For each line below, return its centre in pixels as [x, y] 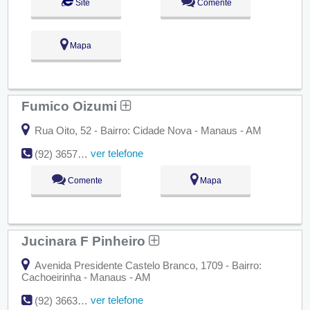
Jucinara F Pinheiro [85, 241]
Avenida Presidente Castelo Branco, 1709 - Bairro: [146, 266]
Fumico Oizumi [71, 106]
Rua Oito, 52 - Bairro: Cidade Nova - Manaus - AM [146, 131]
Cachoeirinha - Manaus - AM [86, 277]
